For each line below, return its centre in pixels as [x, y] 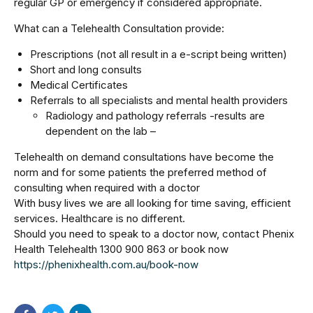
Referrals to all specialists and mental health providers [159, 100]
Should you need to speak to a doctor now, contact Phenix [154, 233]
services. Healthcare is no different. [100, 218]
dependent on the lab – [101, 131]
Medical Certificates [79, 85]
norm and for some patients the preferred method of [140, 172]
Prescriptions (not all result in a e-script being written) [158, 54]
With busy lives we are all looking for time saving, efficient [152, 203]
